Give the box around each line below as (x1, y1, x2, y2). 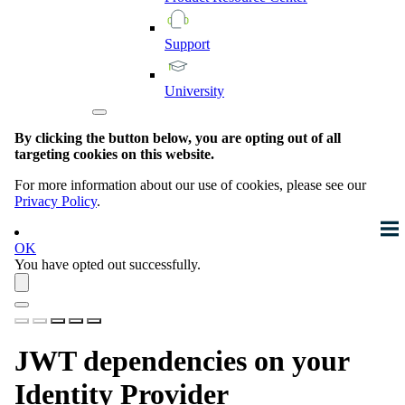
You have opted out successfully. (14, 257, 201, 273)
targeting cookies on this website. (14, 146, 214, 163)
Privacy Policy (14, 193, 97, 210)
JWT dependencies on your (14, 344, 349, 377)
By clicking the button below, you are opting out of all (14, 130, 341, 146)
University (165, 83, 224, 99)
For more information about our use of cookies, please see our (14, 177, 366, 193)
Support (165, 36, 210, 52)
